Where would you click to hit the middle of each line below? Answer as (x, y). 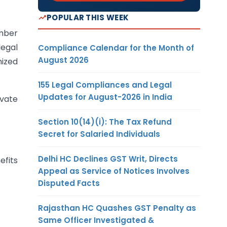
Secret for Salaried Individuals (99, 134)
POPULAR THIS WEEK (88, 17)
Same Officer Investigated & (96, 220)
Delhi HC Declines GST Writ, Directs (108, 159)
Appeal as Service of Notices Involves (114, 171)
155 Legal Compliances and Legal (105, 85)
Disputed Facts (69, 183)
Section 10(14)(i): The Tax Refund (105, 122)
